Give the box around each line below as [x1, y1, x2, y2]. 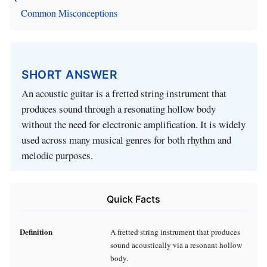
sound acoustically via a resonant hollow [110, 239, 242, 250]
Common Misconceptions [21, 7, 117, 19]
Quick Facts [107, 193, 160, 206]
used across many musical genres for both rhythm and [21, 133, 231, 147]
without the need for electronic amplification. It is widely [21, 117, 246, 132]
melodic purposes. [21, 148, 93, 163]
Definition [20, 225, 52, 237]
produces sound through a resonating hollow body [21, 102, 216, 116]
